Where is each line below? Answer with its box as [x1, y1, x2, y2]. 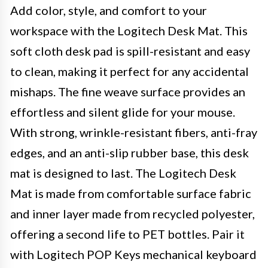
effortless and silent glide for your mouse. [10, 105, 235, 119]
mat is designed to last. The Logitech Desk [10, 166, 236, 180]
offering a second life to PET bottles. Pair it [10, 227, 245, 241]
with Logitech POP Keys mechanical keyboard [10, 247, 257, 261]
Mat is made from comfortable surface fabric [10, 186, 251, 200]
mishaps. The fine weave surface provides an [10, 84, 245, 99]
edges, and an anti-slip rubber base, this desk [10, 145, 249, 160]
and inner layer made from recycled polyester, [10, 206, 255, 221]
